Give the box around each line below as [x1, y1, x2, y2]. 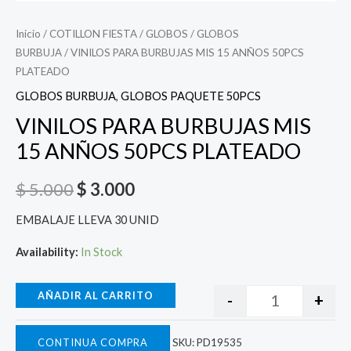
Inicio [16, 27, 41, 40]
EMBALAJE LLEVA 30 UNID [16, 212, 159, 226]
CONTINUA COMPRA [38, 336, 148, 349]
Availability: [16, 245, 78, 259]
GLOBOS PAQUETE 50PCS [121, 89, 261, 103]
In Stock [81, 245, 122, 259]
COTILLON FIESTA [49, 27, 137, 40]
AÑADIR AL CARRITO [38, 288, 154, 302]
